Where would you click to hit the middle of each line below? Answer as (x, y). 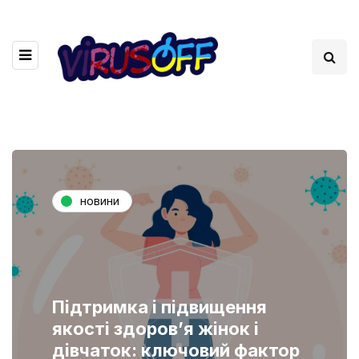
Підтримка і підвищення (159, 307)
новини (100, 201)
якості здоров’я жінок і (155, 328)
